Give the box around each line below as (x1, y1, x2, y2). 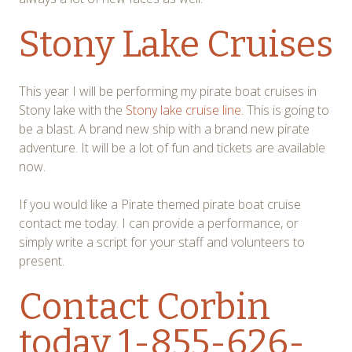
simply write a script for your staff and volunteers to (19, 233, 305, 251)
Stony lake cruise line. (126, 101, 244, 119)
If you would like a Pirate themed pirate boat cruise (19, 195, 301, 213)
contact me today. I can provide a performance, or (19, 214, 299, 232)
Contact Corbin (19, 284, 270, 328)
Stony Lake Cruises (19, 22, 333, 66)
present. (19, 251, 64, 269)
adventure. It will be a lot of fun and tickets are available (19, 138, 325, 156)
